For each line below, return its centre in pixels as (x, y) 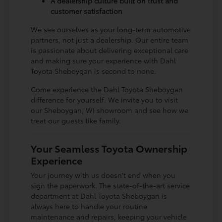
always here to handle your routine (89, 206)
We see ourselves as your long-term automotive (111, 29)
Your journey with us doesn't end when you (103, 175)
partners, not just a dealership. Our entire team (110, 39)
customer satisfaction (87, 11)
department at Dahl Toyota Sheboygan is (99, 195)
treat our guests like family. (76, 120)
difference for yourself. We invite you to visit (105, 99)
